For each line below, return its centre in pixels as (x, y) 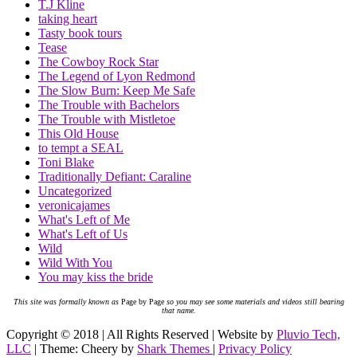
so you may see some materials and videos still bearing (254, 302)
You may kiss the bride (96, 277)
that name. (178, 311)
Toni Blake (66, 163)
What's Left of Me (84, 220)
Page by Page (141, 302)
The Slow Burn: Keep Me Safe (117, 91)
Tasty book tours (80, 33)
